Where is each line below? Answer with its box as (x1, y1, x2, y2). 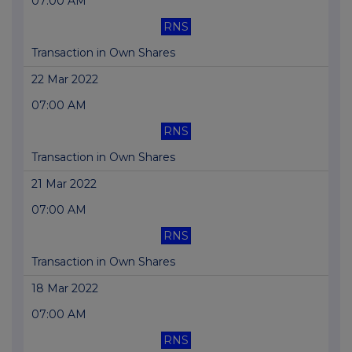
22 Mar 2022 (31, 72, 98, 87)
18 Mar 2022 (31, 281, 98, 296)
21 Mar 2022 (31, 177, 97, 192)
